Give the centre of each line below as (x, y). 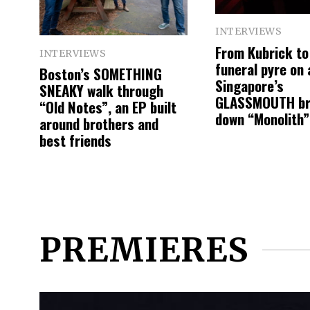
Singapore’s (249, 85)
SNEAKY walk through (101, 90)
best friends (75, 140)
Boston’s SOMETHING (101, 73)
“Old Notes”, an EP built (108, 107)
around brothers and (99, 123)
